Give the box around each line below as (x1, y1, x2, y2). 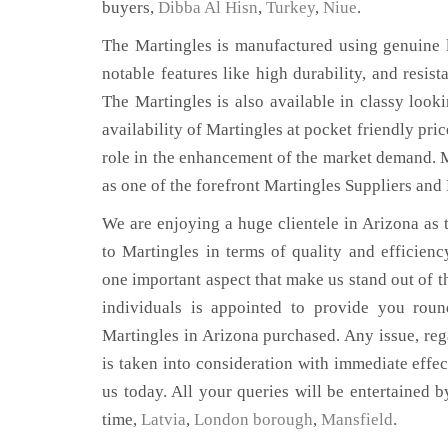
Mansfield (321, 409, 393, 429)
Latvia (141, 409, 186, 429)
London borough (194, 409, 313, 429)
